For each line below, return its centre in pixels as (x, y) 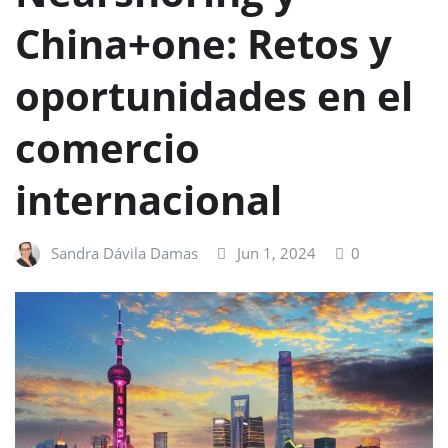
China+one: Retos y (203, 44)
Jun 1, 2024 (276, 253)
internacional (148, 200)
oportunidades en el (214, 96)
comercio (107, 148)
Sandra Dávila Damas (124, 253)
